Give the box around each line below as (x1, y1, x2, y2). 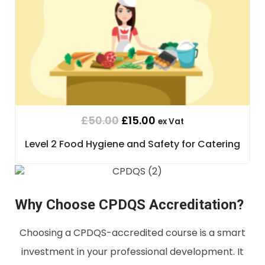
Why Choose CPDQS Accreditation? (15, 196, 244, 214)
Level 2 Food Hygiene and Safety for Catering (25, 137, 240, 151)
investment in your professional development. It (21, 245, 244, 259)
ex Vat (158, 116, 184, 128)
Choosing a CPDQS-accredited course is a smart (20, 226, 245, 240)
